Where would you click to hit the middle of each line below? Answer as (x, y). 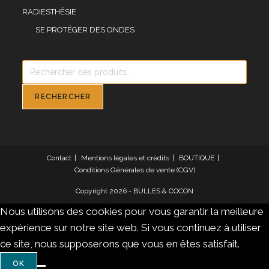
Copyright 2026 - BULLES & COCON (134, 191)
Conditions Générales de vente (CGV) (134, 170)
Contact (59, 158)
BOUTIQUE (197, 158)
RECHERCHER (63, 97)
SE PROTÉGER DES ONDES (85, 30)
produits (38, 93)
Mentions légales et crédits (125, 158)
